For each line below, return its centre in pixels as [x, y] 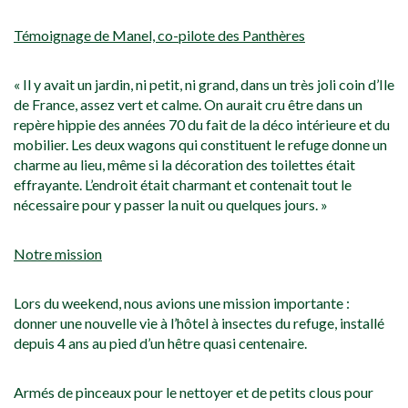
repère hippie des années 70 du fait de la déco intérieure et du [202, 125]
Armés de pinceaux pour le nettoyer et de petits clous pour [194, 393]
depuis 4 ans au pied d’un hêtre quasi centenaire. [160, 343]
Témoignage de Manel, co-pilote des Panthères [159, 36]
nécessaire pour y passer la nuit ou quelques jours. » [171, 205]
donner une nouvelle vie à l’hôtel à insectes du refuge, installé [199, 323]
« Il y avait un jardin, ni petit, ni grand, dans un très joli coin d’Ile [204, 85]
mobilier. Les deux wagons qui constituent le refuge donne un [200, 145]
